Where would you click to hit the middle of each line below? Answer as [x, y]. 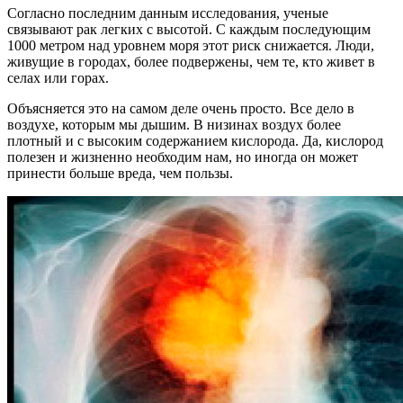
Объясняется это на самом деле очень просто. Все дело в [181, 109]
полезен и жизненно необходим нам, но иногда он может [183, 157]
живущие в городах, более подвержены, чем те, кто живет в [191, 62]
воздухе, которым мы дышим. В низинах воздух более [174, 125]
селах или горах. [58, 78]
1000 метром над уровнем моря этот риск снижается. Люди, [191, 46]
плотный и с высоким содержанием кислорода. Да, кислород [195, 141]
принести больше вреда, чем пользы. [120, 174]
